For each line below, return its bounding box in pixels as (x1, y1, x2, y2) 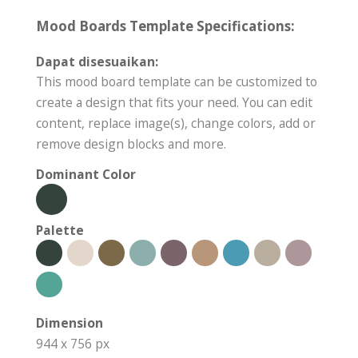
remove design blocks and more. (36, 135, 226, 153)
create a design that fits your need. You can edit (36, 93, 312, 112)
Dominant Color (36, 165, 136, 184)
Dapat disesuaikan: (36, 53, 158, 71)
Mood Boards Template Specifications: (36, 17, 295, 36)
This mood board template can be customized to (36, 73, 317, 91)
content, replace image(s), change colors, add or (36, 114, 316, 133)
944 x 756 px (36, 335, 109, 353)
